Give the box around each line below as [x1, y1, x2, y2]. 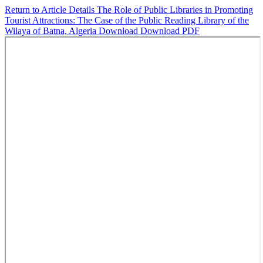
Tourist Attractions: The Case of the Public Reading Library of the [5, 15, 249, 25]
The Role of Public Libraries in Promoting [97, 5, 253, 15]
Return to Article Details [5, 5, 97, 15]
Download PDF [140, 26, 200, 36]
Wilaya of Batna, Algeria [5, 26, 99, 36]
